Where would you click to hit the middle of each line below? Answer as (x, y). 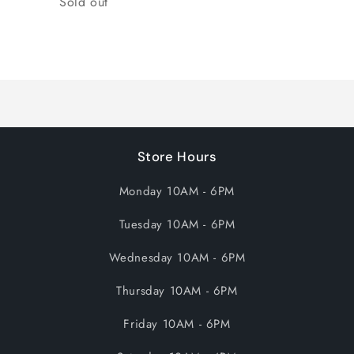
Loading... (40, 56)
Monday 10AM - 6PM (177, 191)
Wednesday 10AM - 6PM (177, 258)
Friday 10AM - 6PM (177, 324)
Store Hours (177, 156)
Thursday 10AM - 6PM (177, 291)
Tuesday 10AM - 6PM (177, 224)
